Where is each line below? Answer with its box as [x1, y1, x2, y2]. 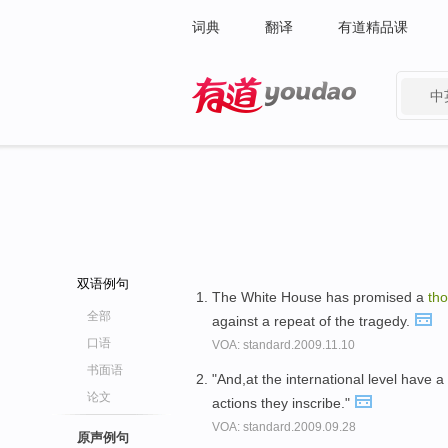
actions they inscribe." [212, 394, 354, 411]
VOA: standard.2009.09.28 [212, 419, 356, 434]
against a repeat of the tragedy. [212, 313, 414, 329]
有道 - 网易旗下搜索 [192, 118, 317, 134]
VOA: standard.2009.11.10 [212, 338, 355, 352]
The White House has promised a [212, 289, 428, 305]
